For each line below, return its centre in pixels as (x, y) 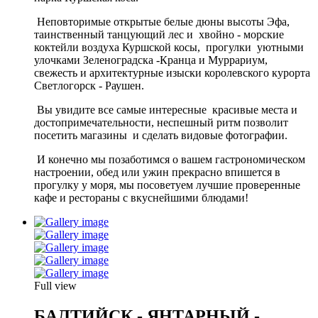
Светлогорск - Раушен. (89, 85)
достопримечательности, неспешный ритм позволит (161, 122)
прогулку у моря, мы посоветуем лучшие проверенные (169, 185)
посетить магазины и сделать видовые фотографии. (161, 135)
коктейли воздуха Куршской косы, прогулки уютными (169, 47)
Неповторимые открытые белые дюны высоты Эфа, (162, 21)
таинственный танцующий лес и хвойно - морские (159, 34)
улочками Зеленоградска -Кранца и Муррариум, (151, 60)
